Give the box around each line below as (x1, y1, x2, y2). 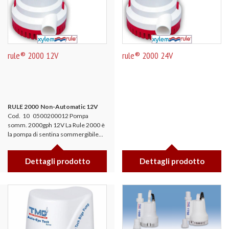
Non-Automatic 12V (40, 103, 98, 110)
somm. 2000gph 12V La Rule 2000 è (8, 121, 105, 129)
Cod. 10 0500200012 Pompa (8, 112, 88, 120)
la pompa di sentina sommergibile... (8, 130, 103, 138)
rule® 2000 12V (8, 50, 58, 61)
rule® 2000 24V (122, 50, 173, 61)
